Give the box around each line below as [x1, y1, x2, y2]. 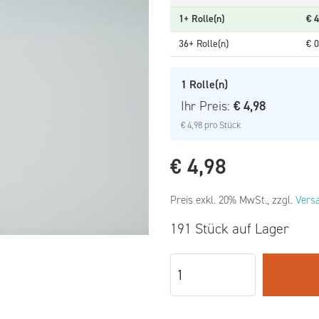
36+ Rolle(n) [179, 37, 229, 51]
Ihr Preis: [181, 98, 234, 115]
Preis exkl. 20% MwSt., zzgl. [170, 193, 296, 207]
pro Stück [202, 119, 241, 131]
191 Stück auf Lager [170, 219, 289, 238]
